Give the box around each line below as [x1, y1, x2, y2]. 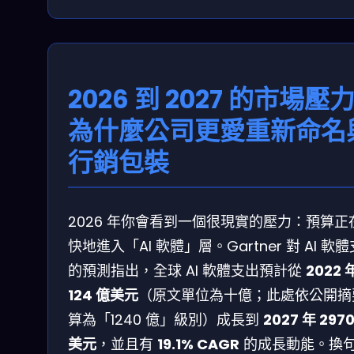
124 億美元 [68, 284, 138, 305]
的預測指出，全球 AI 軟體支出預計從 [68, 260, 306, 281]
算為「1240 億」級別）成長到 [68, 309, 263, 330]
